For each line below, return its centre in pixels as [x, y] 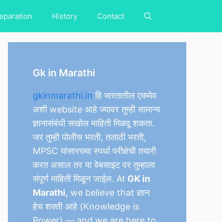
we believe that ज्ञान [109, 193]
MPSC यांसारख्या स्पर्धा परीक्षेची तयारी [94, 151]
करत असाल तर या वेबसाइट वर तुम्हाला [94, 165]
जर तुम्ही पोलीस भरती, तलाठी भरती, [89, 137]
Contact [111, 16]
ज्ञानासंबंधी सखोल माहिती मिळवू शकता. [94, 123]
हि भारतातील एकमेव [125, 95]
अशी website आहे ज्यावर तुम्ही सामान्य [96, 109]
